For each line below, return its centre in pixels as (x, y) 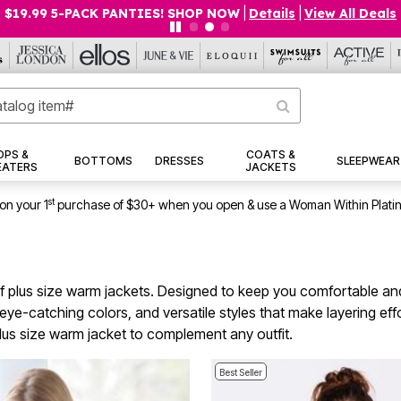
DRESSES (180, 161)
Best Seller (241, 373)
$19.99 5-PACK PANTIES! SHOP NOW (122, 13)
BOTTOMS (103, 161)
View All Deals (350, 13)
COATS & (270, 155)
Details (272, 13)
